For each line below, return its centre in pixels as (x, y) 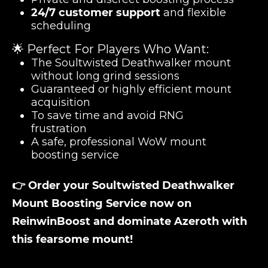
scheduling (61, 26)
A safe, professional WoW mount (119, 142)
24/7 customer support (96, 13)
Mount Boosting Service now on (102, 203)
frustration (59, 129)
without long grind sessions (105, 76)
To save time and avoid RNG (107, 115)
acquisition (61, 102)
